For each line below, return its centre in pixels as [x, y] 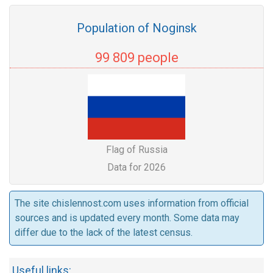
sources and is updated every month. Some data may [127, 218]
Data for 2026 [136, 167]
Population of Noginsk [136, 28]
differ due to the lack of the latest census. [104, 232]
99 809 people [136, 58]
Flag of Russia [136, 150]
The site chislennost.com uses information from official [132, 203]
